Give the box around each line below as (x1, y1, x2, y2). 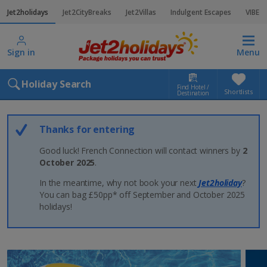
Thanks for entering (39, 123, 135, 136)
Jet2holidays (7, 7, 48, 17)
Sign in (7, 46, 35, 58)
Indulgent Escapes (170, 7, 231, 17)
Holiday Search (21, 77, 92, 91)
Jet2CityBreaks (63, 7, 111, 17)
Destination (177, 89, 209, 97)
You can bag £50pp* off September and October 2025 (39, 189, 246, 200)
